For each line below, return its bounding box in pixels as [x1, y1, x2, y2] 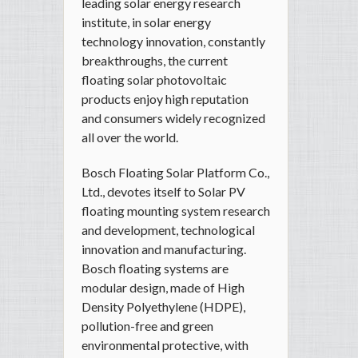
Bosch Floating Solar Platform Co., [82, 165, 269, 181]
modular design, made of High [82, 280, 245, 296]
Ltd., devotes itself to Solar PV [82, 184, 245, 200]
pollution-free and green [82, 318, 213, 334]
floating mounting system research [82, 203, 270, 219]
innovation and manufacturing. [82, 241, 246, 257]
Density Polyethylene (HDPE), [82, 299, 245, 315]
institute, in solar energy [82, 14, 211, 30]
